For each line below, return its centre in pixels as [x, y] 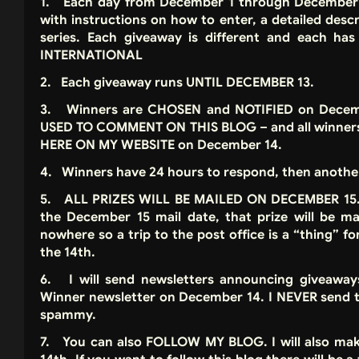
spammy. [70, 315]
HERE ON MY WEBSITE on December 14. [161, 145]
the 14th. [68, 253]
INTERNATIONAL [93, 56]
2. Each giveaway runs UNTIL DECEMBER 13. [177, 83]
